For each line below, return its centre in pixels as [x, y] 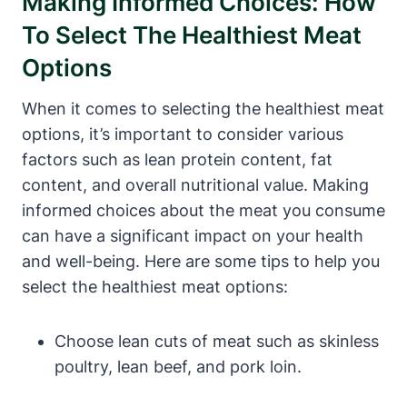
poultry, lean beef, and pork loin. [178, 367]
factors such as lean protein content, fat [177, 160]
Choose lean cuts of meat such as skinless [217, 342]
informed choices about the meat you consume [203, 211]
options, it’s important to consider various [183, 134]
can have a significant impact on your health [193, 236]
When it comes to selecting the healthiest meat [203, 109]
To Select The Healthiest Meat [192, 35]
